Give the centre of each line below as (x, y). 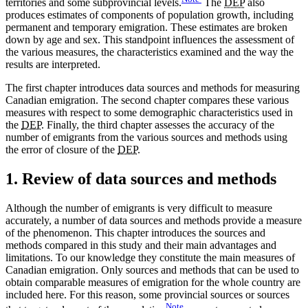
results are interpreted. (53, 64)
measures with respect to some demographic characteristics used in (149, 112)
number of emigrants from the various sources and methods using (146, 137)
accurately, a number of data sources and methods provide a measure (154, 220)
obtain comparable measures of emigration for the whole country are (153, 282)
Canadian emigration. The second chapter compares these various (147, 100)
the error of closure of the (62, 149)
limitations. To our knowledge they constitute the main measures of (150, 257)
